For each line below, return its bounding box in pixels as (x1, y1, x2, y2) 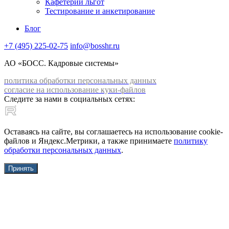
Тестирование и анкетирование (45, 6, 155, 15)
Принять (8, 164, 34, 172)
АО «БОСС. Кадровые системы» (4, 58, 119, 67)
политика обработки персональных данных (4, 76, 156, 85)
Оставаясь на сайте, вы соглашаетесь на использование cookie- (4, 127, 223, 136)
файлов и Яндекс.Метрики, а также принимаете (4, 136, 174, 145)
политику (174, 136, 208, 145)
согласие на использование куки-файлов (4, 85, 146, 94)
